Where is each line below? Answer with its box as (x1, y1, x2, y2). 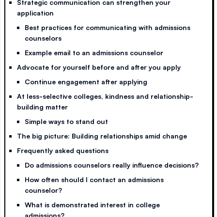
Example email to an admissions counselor (25, 48, 163, 57)
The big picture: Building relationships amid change (17, 132, 187, 140)
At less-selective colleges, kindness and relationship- (17, 92, 193, 100)
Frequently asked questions (17, 146, 108, 155)
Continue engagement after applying (25, 77, 147, 86)
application (17, 9, 54, 17)
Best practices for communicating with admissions (25, 23, 190, 31)
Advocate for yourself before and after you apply (17, 63, 181, 71)
